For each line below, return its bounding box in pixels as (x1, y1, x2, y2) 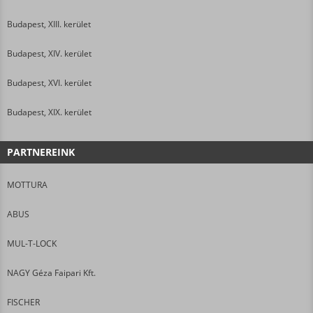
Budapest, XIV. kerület (7, 47, 92, 59)
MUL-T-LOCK (7, 237, 57, 249)
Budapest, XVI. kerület (7, 76, 92, 89)
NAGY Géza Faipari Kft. (7, 266, 96, 279)
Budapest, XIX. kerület (7, 105, 92, 118)
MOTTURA (7, 178, 48, 191)
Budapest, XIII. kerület (7, 17, 91, 30)
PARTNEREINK (7, 145, 75, 159)
